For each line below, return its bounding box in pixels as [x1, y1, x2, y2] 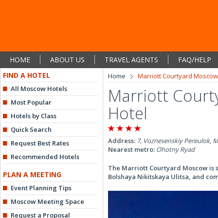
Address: [108, 136, 137, 145]
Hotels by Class [11, 111, 56, 120]
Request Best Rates [11, 139, 69, 147]
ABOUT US [50, 55, 85, 64]
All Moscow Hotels [11, 84, 67, 93]
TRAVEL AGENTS [105, 55, 158, 64]
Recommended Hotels [11, 152, 79, 161]
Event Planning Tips [11, 183, 72, 192]
